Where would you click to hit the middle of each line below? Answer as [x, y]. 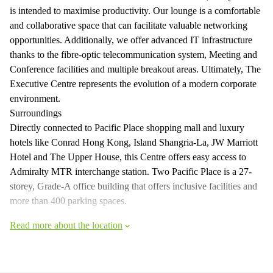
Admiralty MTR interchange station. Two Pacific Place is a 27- [131, 172]
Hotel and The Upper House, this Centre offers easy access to [128, 157]
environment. [35, 98]
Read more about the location [66, 225]
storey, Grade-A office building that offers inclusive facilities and [133, 186]
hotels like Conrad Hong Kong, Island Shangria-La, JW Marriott [134, 142]
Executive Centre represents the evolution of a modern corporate [133, 84]
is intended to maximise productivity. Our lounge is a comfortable [135, 11]
